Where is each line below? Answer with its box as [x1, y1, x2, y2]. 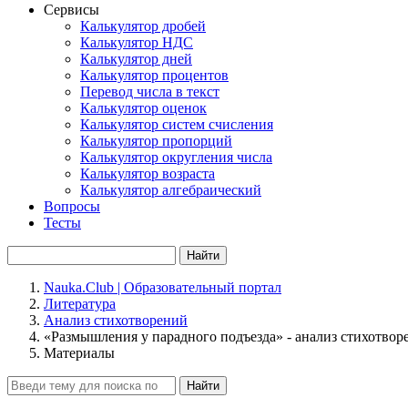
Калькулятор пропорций [80, 133, 232, 148]
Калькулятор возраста [80, 166, 215, 181]
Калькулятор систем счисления [80, 117, 273, 132]
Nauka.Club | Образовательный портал [44, 280, 281, 295]
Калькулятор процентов [80, 67, 229, 83]
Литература [44, 296, 116, 311]
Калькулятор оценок [80, 100, 207, 116]
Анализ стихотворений [44, 312, 188, 328]
